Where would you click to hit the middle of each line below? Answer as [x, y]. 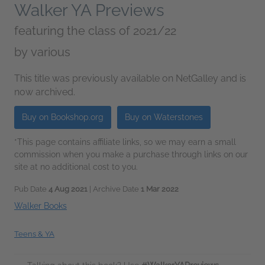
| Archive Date [114, 189]
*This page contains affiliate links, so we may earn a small [125, 142]
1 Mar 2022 [160, 189]
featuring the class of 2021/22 [95, 30]
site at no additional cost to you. [76, 167]
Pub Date [31, 189]
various [51, 52]
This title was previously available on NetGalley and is [130, 78]
